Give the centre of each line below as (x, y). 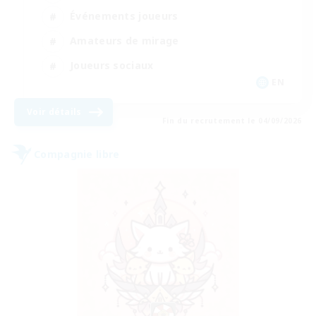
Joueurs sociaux (112, 66)
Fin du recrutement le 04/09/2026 (232, 120)
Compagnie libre (77, 154)
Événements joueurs (124, 16)
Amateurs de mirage (124, 41)
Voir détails (54, 111)
